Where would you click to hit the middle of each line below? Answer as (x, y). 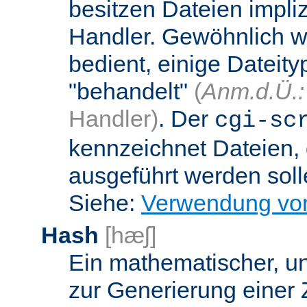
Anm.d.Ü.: (253, 91)
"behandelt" (131, 91)
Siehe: (105, 202)
